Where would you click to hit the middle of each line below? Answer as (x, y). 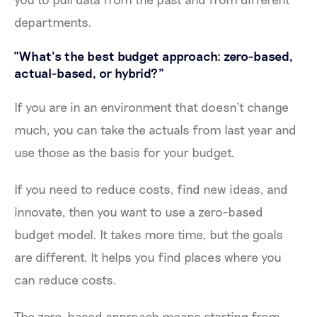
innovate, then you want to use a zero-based (139, 211)
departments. (53, 22)
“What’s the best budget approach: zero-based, (154, 56)
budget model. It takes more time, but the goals (149, 234)
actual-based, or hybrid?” (91, 73)
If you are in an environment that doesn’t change (151, 106)
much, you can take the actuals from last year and (155, 129)
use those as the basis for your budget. (126, 152)
